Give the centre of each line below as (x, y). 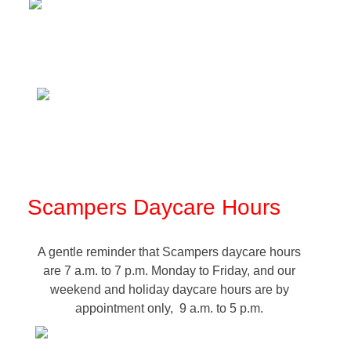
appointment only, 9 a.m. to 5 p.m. (170, 308)
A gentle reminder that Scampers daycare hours (170, 251)
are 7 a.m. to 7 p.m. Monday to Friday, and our (170, 270)
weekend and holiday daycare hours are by (169, 289)
